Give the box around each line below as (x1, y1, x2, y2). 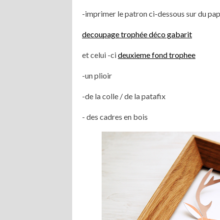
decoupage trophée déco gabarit (82, 29, 192, 39)
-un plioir (82, 71, 112, 80)
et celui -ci (82, 50, 118, 59)
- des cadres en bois (82, 112, 148, 121)
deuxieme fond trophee (118, 50, 195, 59)
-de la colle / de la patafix (82, 91, 165, 101)
